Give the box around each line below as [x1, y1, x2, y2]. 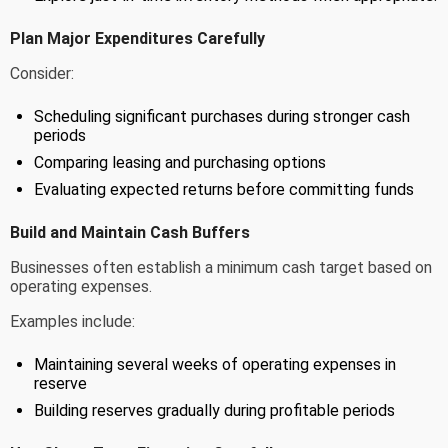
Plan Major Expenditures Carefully [10, 28, 265, 48]
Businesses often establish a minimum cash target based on [10, 257, 432, 277]
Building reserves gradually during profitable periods [34, 400, 395, 420]
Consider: [10, 63, 74, 83]
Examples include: [10, 311, 135, 331]
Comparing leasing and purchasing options [34, 152, 326, 172]
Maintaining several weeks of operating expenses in [34, 354, 396, 374]
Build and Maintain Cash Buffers [10, 222, 250, 242]
